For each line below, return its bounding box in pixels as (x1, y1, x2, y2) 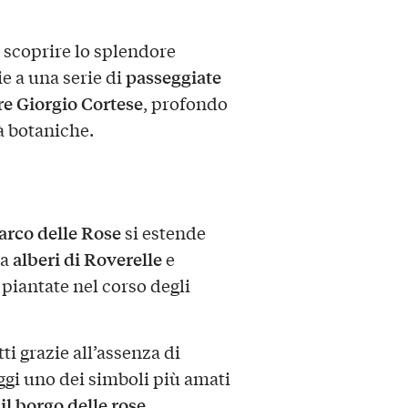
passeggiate (125, 64, 221, 90)
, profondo (142, 91, 228, 116)
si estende (120, 219, 206, 244)
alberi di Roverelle (12, 245, 162, 271)
